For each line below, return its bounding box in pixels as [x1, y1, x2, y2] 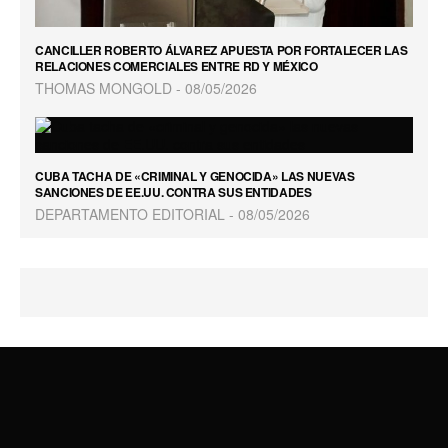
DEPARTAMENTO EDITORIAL [35, 204, 225, 225]
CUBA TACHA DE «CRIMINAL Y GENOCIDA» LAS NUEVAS [35, 167, 355, 186]
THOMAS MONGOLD [35, 78, 172, 99]
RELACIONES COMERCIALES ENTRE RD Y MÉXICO [35, 57, 318, 76]
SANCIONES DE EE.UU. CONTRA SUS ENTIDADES [35, 183, 312, 202]
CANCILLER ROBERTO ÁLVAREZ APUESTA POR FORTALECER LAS [35, 41, 408, 60]
